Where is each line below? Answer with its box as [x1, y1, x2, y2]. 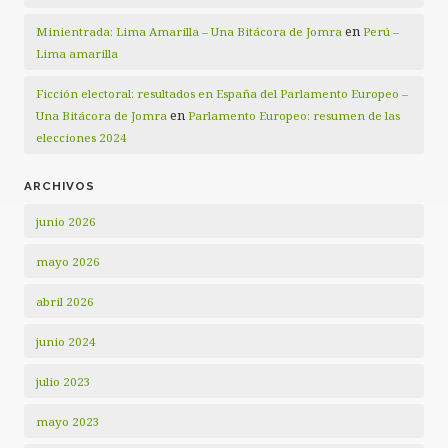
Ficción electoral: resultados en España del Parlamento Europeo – [36, 86, 408, 102]
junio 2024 [36, 334, 96, 350]
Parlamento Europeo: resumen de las [188, 108, 400, 124]
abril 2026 [36, 294, 94, 310]
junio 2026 [36, 214, 96, 230]
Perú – [363, 24, 399, 40]
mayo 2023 [36, 414, 100, 430]
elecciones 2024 [36, 130, 127, 146]
